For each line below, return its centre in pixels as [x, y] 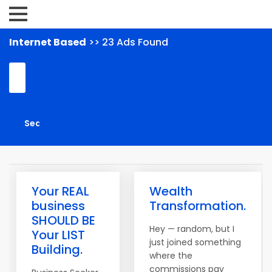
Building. [57, 250]
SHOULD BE [63, 220]
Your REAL [60, 191]
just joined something [195, 242]
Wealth [171, 191]
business [58, 206]
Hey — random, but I [192, 229]
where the [171, 256]
